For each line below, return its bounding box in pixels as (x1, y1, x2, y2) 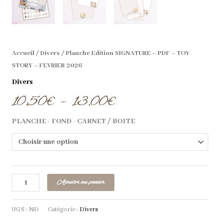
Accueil (11, 49, 34, 57)
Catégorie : (47, 205, 80, 214)
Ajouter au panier (56, 177, 105, 187)
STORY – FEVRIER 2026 (11, 61, 82, 70)
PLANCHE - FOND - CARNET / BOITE (11, 117, 135, 126)
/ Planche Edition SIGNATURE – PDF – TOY (59, 49, 190, 57)
